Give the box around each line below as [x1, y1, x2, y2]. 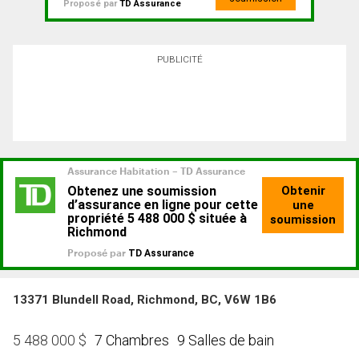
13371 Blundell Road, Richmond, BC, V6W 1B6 [13, 292, 276, 308]
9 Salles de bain [177, 331, 274, 349]
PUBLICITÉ [156, 54, 203, 66]
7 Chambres [95, 331, 169, 349]
